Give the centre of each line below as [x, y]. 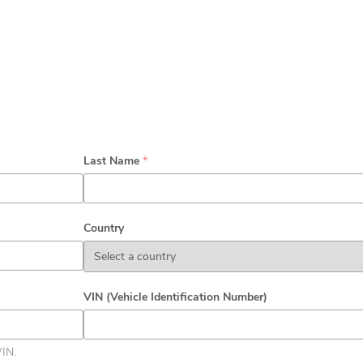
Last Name [113, 161]
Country [104, 228]
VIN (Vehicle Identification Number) [176, 297]
